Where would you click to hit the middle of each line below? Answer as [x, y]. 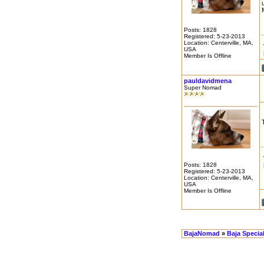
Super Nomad [203, 88]
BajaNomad [202, 233]
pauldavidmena [208, 81]
